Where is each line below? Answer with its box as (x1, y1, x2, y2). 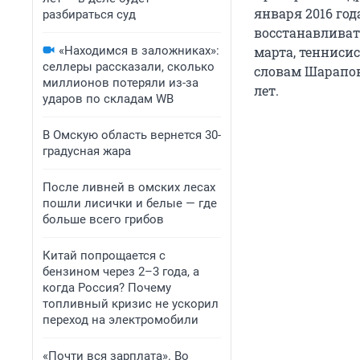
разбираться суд (43, 7, 136, 22)
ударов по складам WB (43, 92, 174, 106)
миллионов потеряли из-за (43, 76, 198, 90)
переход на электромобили (43, 313, 198, 327)
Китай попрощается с (43, 248, 166, 263)
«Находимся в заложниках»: (59, 43, 219, 58)
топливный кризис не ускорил (43, 297, 219, 311)
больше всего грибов (43, 212, 164, 227)
